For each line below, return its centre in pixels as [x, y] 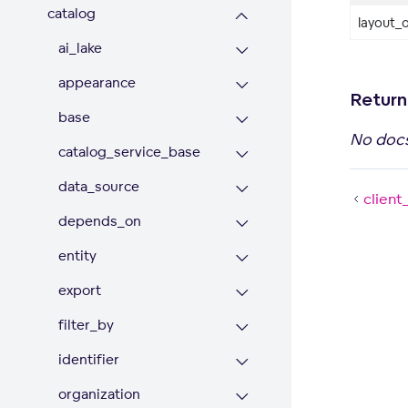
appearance [97, 82]
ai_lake [80, 48]
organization [99, 394]
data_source [99, 186]
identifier [89, 359]
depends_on [100, 221]
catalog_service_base [129, 152]
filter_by [86, 325]
